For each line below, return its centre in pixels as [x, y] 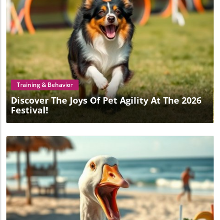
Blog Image [111, 56]
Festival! [29, 110]
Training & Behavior [45, 85]
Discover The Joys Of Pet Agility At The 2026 [106, 100]
